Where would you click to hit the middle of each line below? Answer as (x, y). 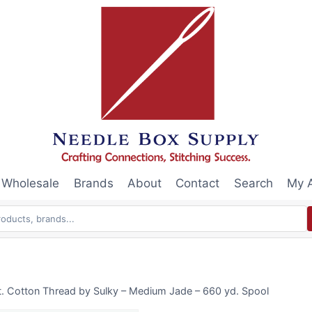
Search (253, 184)
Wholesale (31, 184)
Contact (198, 184)
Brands (93, 184)
